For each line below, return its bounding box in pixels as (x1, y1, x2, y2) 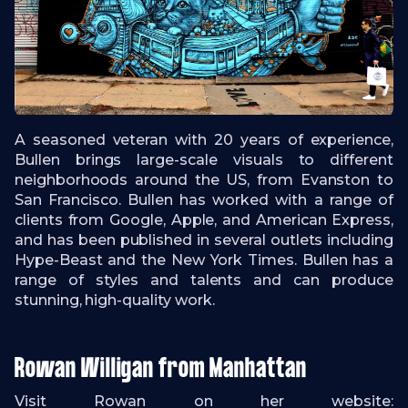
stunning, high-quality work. (15, 291, 219, 309)
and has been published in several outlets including (15, 230, 393, 249)
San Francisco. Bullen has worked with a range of (15, 190, 393, 209)
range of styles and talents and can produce (15, 270, 393, 289)
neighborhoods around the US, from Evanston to (15, 170, 393, 189)
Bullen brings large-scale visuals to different (15, 150, 393, 168)
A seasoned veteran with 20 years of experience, (15, 130, 393, 148)
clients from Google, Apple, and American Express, (15, 210, 393, 229)
